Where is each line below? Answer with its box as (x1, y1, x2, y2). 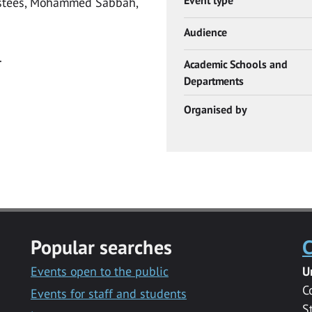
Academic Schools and (184, 56, 288, 71)
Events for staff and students (30, 285, 187, 302)
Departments (184, 73, 244, 88)
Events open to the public (30, 263, 169, 279)
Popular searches (30, 233, 172, 260)
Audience (184, 24, 227, 39)
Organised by (184, 102, 247, 116)
